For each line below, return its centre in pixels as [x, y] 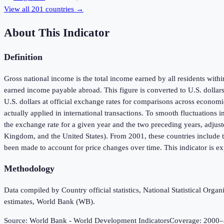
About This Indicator [57, 32]
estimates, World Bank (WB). [49, 202]
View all [18, 9]
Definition [23, 57]
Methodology [29, 169]
